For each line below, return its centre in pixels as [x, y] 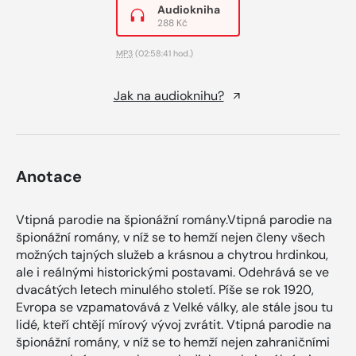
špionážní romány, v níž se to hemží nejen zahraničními [173, 342]
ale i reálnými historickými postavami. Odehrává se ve [172, 272]
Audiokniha [189, 9]
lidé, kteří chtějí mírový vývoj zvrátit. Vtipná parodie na [174, 324]
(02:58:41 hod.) [163, 53]
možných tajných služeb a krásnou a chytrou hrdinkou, [172, 254]
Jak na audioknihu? [168, 95]
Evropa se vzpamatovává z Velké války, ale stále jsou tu [174, 307]
